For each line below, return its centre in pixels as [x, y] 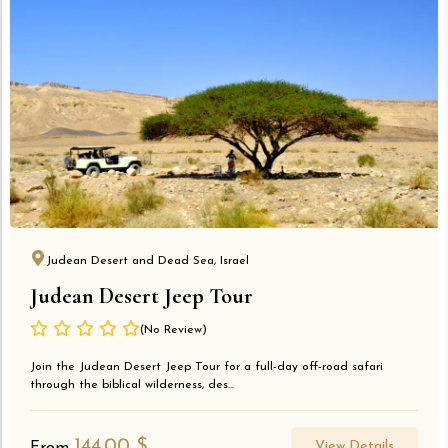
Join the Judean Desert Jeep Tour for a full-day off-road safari [206, 367]
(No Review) [173, 330]
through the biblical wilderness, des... [132, 385]
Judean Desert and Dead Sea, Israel [147, 261]
